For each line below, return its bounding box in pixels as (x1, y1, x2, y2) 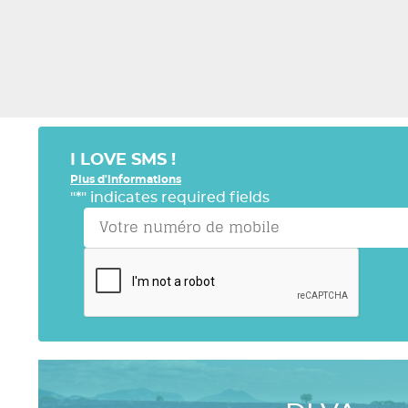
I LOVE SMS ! (70, 152, 176, 168)
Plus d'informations (70, 174, 181, 185)
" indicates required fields (81, 190, 270, 205)
